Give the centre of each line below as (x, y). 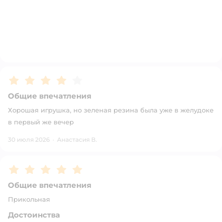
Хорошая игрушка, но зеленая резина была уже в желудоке (111, 110)
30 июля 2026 (29, 139)
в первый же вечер (41, 122)
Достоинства (34, 215)
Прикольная (29, 199)
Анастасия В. (77, 139)
